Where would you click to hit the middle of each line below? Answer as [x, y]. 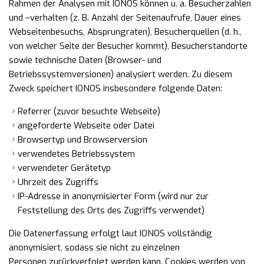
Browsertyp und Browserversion [82, 140]
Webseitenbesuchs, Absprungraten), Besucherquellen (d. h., [125, 32]
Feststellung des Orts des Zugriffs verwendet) [111, 210]
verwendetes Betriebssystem [76, 154]
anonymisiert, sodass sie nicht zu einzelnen [94, 247]
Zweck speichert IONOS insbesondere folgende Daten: [115, 88]
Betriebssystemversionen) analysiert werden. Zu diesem [121, 74]
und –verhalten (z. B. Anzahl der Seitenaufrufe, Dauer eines [125, 18]
